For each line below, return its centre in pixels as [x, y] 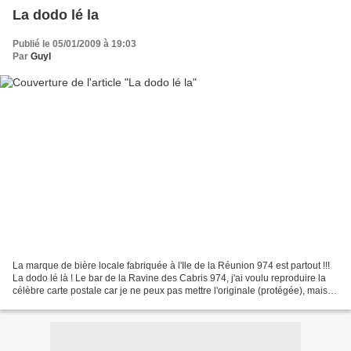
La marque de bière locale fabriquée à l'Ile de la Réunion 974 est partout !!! [171, 266]
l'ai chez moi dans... [54, 304]
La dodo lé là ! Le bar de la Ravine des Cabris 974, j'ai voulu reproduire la [169, 279]
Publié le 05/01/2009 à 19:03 [74, 43]
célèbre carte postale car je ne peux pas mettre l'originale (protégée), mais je [175, 291]
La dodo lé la [56, 14]
